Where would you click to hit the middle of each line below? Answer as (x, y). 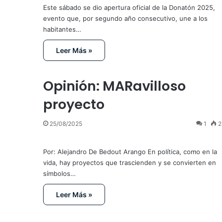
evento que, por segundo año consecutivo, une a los (125, 19)
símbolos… (59, 173)
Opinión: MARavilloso (114, 86)
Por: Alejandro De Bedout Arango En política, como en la (130, 151)
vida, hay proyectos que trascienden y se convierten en (130, 162)
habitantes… (62, 29)
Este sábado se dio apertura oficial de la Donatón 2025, (129, 8)
